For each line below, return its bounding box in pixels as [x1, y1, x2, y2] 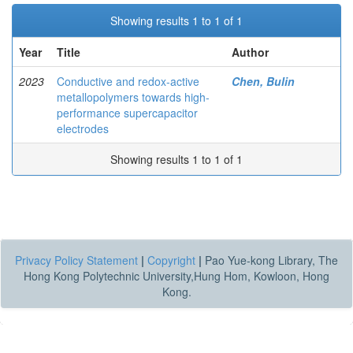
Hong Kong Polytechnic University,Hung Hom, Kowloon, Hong [24, 268, 329, 284]
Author [232, 44, 269, 60]
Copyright [147, 252, 195, 268]
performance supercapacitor [57, 105, 198, 121]
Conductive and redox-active [57, 73, 199, 89]
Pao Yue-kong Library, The [202, 252, 338, 268]
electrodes [57, 121, 109, 136]
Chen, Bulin [232, 73, 295, 89]
